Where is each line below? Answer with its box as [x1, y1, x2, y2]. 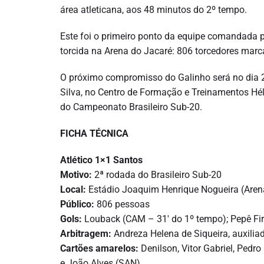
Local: [60, 183, 86, 195]
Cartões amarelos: [60, 242, 138, 254]
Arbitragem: [60, 227, 111, 239]
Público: [60, 198, 94, 210]
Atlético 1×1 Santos [60, 154, 143, 166]
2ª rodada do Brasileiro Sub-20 [92, 169, 222, 180]
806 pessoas [94, 198, 150, 210]
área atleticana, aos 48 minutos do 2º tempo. [60, 4, 247, 15]
